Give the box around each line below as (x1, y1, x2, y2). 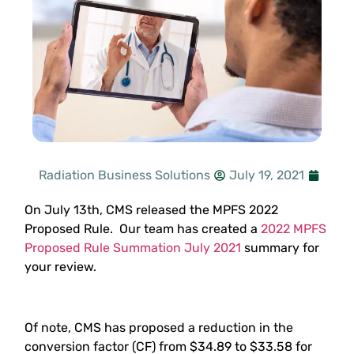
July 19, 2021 (229, 167, 304, 183)
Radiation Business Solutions (39, 167, 210, 183)
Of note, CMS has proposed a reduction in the (24, 319, 294, 335)
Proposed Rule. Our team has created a (24, 220, 262, 236)
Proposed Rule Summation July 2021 (24, 239, 242, 255)
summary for (241, 239, 320, 255)
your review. (24, 258, 97, 274)
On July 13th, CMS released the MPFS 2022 (24, 201, 279, 217)
